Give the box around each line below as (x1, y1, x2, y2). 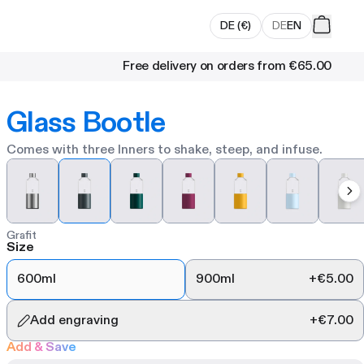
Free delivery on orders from (123, 58, 286, 75)
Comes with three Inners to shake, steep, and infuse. (6, 141, 323, 158)
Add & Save (6, 338, 76, 356)
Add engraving (30, 311, 119, 329)
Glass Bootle (6, 103, 166, 142)
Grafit (6, 227, 37, 243)
